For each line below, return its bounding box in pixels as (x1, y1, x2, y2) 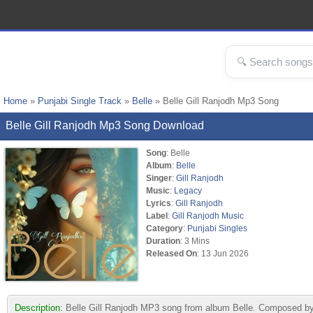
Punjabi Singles (187, 224, 247, 233)
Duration (146, 236, 180, 245)
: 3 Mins (180, 236, 210, 245)
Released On (146, 249, 197, 258)
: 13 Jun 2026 (197, 249, 249, 258)
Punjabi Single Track (38, 96, 122, 106)
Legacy (174, 186, 202, 195)
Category (146, 224, 183, 233)
